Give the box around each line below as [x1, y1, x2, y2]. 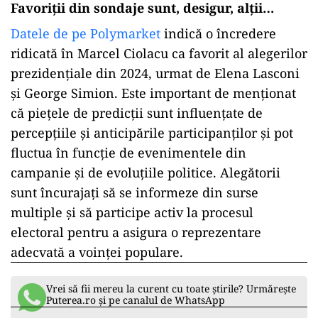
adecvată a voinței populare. [11, 243, 183, 261]
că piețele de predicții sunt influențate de [11, 104, 263, 121]
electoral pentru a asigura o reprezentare [11, 224, 261, 241]
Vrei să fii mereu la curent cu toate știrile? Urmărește [46, 282, 296, 295]
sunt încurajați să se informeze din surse [11, 184, 258, 201]
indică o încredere [160, 25, 276, 42]
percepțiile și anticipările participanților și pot [11, 124, 293, 141]
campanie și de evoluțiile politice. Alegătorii [11, 164, 280, 181]
